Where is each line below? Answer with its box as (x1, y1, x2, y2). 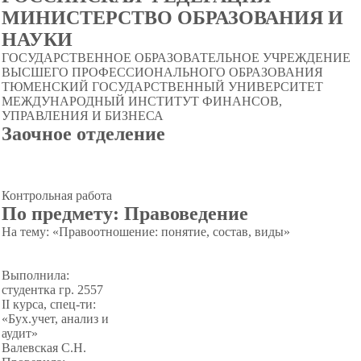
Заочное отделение (2, 123, 165, 144)
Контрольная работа (2, 189, 112, 202)
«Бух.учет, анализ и (2, 312, 109, 326)
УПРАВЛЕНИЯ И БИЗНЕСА (2, 109, 164, 122)
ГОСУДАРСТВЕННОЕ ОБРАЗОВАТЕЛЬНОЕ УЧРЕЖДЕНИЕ (2, 51, 351, 64)
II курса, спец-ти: (2, 297, 96, 311)
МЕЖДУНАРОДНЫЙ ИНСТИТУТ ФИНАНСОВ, (2, 94, 282, 108)
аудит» (2, 326, 38, 340)
